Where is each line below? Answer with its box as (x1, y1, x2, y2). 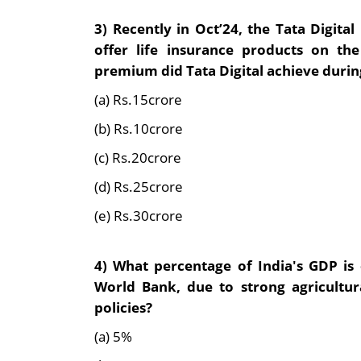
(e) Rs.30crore (94, 205, 183, 226)
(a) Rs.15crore (94, 89, 182, 110)
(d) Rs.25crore (94, 176, 183, 197)
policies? (94, 297, 152, 317)
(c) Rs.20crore (94, 147, 181, 168)
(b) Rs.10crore (94, 118, 183, 139)
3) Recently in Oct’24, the (94, 19, 276, 39)
